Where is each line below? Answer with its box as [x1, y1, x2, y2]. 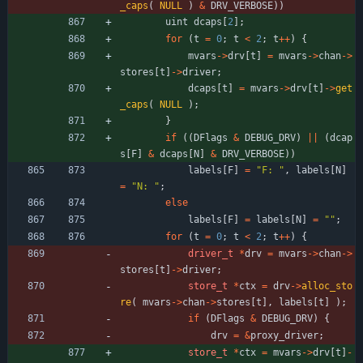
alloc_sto [301, 280, 352, 292]
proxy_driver [250, 329, 318, 341]
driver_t [188, 247, 233, 259]
